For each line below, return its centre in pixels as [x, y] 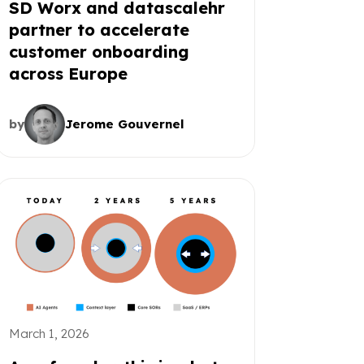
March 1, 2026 [49, 333]
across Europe [68, 73]
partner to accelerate [99, 29]
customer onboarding [99, 51]
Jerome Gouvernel [124, 123]
